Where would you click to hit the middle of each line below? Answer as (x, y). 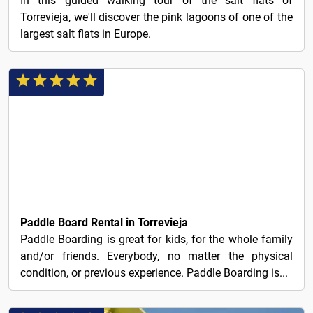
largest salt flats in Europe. (86, 34)
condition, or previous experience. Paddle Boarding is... (154, 273)
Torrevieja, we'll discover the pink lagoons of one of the (156, 17)
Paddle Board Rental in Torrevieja (104, 223)
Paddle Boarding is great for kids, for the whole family (156, 240)
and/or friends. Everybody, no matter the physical (156, 256)
